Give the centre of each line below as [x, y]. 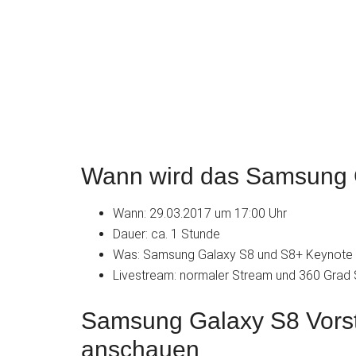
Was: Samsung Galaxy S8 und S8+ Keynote [233, 255]
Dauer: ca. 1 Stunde [166, 234]
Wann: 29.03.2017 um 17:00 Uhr [200, 213]
